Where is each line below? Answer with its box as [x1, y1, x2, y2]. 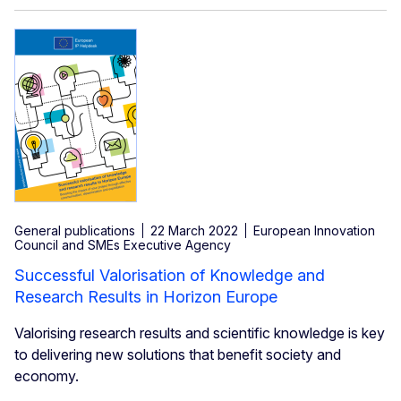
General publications [14, 223, 135, 239]
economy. [14, 367, 79, 386]
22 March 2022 [150, 223, 238, 239]
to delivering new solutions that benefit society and [14, 346, 341, 364]
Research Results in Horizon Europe [14, 287, 277, 307]
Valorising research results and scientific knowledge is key [14, 324, 385, 343]
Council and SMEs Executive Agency [14, 237, 231, 253]
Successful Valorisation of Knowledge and [14, 266, 325, 286]
